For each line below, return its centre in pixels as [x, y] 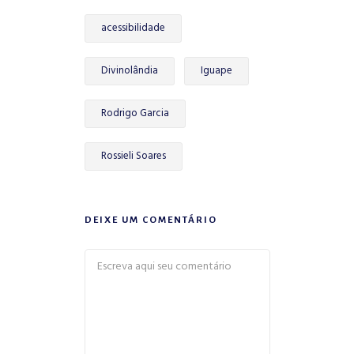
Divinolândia [129, 71]
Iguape [216, 71]
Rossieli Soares [133, 156]
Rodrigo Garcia [135, 113]
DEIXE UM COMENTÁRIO [151, 220]
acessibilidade [133, 28]
